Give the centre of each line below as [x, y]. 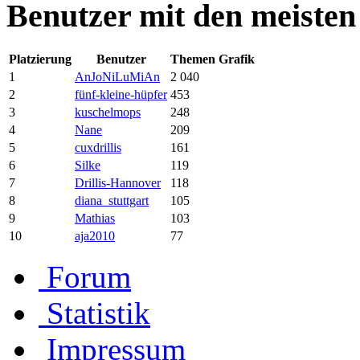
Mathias [95, 219]
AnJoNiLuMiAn [117, 77]
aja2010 [95, 236]
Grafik [237, 59]
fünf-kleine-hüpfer [121, 95]
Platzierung [40, 59]
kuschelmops [108, 112]
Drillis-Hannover [118, 183]
